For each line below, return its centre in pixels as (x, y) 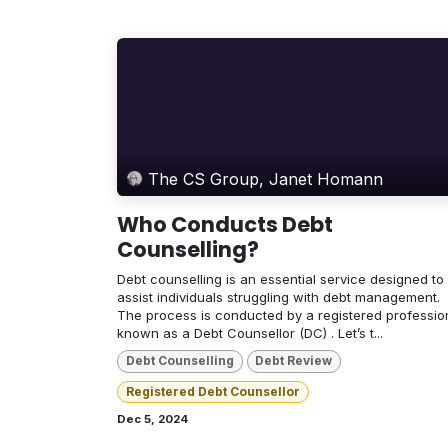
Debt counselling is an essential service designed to (280, 279)
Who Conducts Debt (225, 225)
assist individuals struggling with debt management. (278, 297)
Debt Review (294, 361)
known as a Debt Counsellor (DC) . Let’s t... (250, 333)
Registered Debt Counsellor (212, 391)
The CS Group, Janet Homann (266, 178)
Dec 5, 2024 (152, 419)
